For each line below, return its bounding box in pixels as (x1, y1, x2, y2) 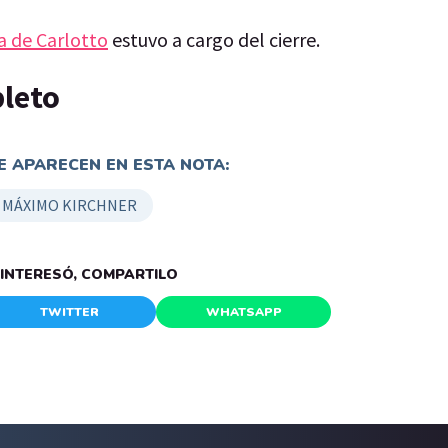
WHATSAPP (205, 303, 282, 320)
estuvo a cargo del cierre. (108, 26, 320, 52)
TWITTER (39, 303, 99, 320)
